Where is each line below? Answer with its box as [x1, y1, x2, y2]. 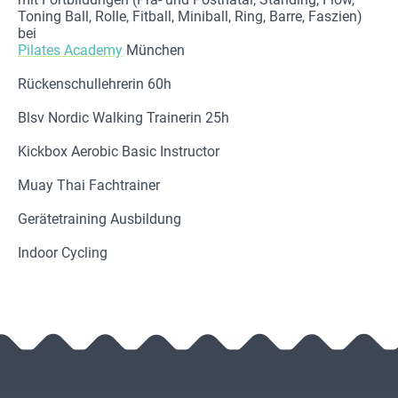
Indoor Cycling [18, 244, 111, 262]
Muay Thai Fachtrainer [18, 177, 160, 195]
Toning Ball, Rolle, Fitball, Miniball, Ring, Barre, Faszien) [18, 8, 362, 26]
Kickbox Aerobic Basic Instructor [18, 143, 219, 161]
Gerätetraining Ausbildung [18, 211, 181, 228]
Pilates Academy [18, 42, 123, 60]
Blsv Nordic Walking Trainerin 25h [18, 109, 229, 127]
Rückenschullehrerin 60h [18, 76, 171, 93]
